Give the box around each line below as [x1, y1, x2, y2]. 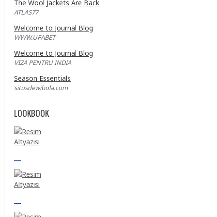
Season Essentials [14, 74, 71, 83]
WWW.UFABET [14, 33, 55, 42]
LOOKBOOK [14, 107, 49, 119]
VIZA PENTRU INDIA [14, 58, 71, 67]
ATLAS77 [14, 8, 38, 16]
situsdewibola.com [14, 83, 68, 92]
